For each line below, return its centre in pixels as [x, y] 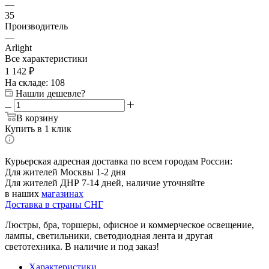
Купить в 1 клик [38, 128]
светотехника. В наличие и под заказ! [82, 246]
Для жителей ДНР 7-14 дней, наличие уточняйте [105, 183]
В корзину [37, 118]
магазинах [62, 193]
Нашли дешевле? [50, 93]
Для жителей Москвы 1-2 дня [65, 172]
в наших [23, 193]
